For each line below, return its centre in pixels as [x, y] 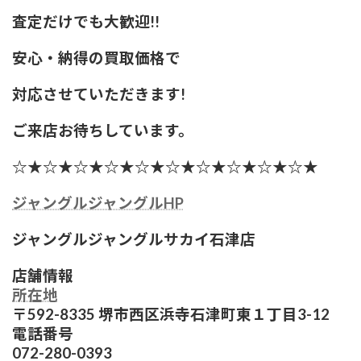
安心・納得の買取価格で [96, 58]
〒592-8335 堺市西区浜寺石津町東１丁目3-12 [171, 314]
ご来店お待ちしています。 [103, 130]
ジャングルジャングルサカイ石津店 [134, 239]
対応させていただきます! [99, 94]
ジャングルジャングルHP [98, 203]
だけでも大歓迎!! [101, 21]
